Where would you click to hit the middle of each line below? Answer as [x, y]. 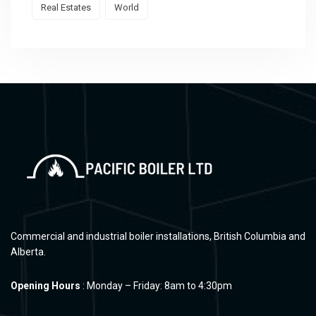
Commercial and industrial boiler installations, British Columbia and [158, 237]
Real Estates [66, 8]
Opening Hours [45, 286]
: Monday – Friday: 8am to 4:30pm [156, 286]
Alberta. [28, 252]
